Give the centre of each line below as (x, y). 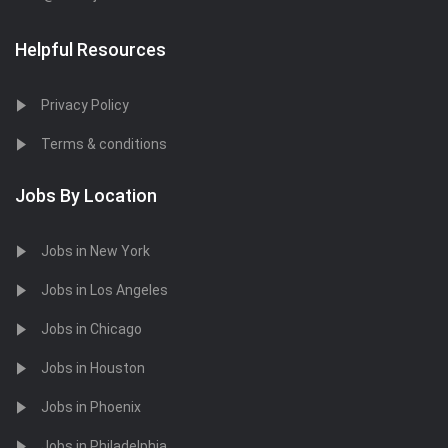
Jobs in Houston (93, 368)
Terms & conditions (104, 144)
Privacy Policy (85, 105)
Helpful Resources (90, 49)
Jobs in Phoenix (91, 407)
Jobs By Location (86, 195)
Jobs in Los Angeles (104, 290)
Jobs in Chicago (91, 329)
